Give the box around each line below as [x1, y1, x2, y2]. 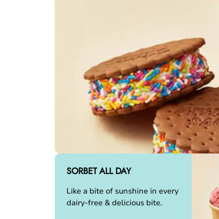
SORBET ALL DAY [66, 165, 131, 177]
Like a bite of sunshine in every [66, 186, 178, 197]
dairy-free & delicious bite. [66, 197, 162, 208]
